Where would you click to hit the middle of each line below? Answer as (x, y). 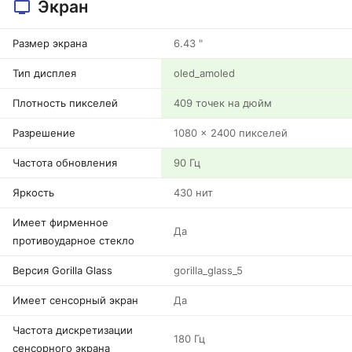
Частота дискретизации (73, 330)
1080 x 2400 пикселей (231, 133)
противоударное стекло (73, 240)
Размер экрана (50, 43)
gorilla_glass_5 (208, 270)
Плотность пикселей (65, 103)
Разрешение (44, 133)
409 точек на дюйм (223, 103)
